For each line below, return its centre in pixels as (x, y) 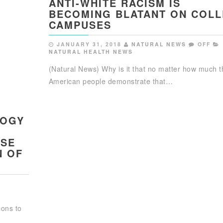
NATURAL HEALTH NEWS (91, 51)
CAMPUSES (80, 24)
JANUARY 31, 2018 (89, 44)
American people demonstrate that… (111, 81)
